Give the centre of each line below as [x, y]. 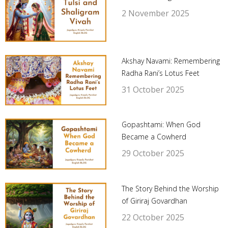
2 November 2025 [155, 13]
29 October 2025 [153, 153]
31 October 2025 [153, 89]
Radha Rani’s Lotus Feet [160, 73]
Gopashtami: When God [161, 125]
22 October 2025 [153, 217]
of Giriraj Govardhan [154, 201]
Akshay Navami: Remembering [170, 61]
